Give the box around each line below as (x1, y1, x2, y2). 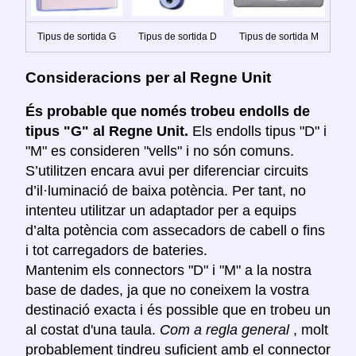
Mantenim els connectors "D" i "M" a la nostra (25, 262, 311, 279)
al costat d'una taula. (25, 322, 160, 339)
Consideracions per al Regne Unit (25, 68, 271, 86)
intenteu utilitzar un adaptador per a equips (25, 203, 296, 219)
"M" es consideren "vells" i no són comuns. (25, 143, 294, 160)
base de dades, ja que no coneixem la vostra (25, 282, 309, 299)
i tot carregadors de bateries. (25, 242, 207, 259)
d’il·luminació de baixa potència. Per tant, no (25, 183, 306, 199)
